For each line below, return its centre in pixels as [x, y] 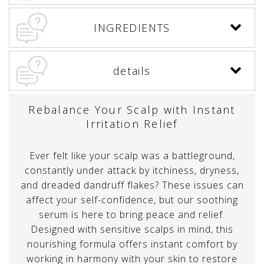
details [132, 71]
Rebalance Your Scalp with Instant [132, 110]
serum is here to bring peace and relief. [132, 215]
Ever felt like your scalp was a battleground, [132, 156]
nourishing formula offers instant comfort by [132, 244]
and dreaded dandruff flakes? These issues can [132, 185]
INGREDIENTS [132, 28]
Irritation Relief [132, 124]
